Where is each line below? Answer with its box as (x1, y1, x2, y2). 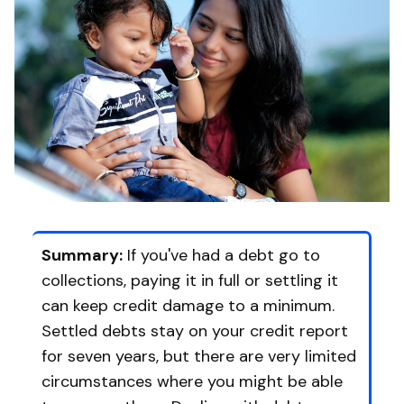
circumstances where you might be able (41, 371, 343, 393)
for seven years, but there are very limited (41, 345, 356, 368)
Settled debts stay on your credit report (41, 320, 348, 343)
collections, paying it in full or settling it (41, 270, 338, 292)
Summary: (41, 244, 123, 267)
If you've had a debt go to (123, 244, 320, 267)
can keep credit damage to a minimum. (41, 295, 335, 317)
